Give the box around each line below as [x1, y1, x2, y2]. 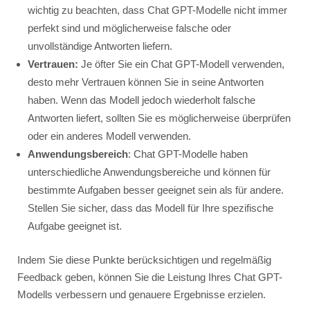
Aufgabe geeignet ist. [27, 219, 122, 232]
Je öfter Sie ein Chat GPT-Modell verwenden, [77, 57, 284, 70]
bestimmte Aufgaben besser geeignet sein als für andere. [27, 183, 284, 196]
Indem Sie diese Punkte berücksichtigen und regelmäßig [17, 253, 271, 266]
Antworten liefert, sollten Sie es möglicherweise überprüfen [27, 111, 291, 124]
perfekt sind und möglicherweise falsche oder [27, 21, 231, 34]
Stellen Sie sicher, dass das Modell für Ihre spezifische [27, 201, 273, 214]
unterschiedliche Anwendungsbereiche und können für [27, 165, 271, 178]
